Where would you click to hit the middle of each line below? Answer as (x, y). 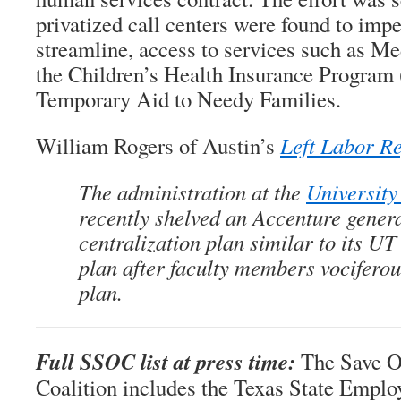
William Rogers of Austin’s (155, 145)
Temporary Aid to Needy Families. (188, 99)
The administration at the (192, 192)
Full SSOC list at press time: (166, 361)
